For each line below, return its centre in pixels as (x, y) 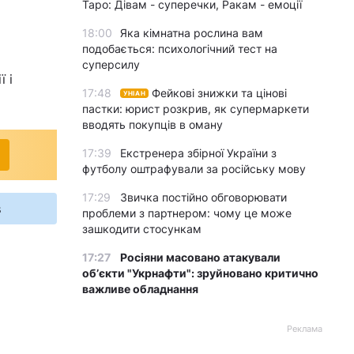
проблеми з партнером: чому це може (187, 213)
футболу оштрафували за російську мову (194, 169)
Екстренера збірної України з (198, 153)
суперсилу (111, 64)
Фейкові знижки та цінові (220, 93)
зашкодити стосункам (142, 229)
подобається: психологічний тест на (180, 49)
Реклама (305, 329)
